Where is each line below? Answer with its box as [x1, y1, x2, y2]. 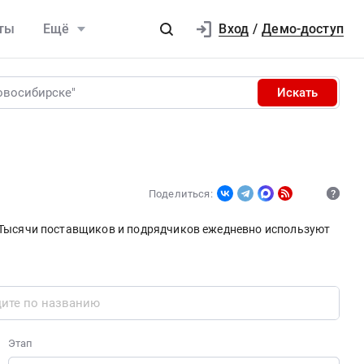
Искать [277, 85, 318, 100]
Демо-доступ [262, 21, 344, 37]
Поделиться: [149, 188, 213, 200]
